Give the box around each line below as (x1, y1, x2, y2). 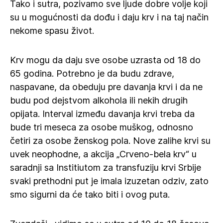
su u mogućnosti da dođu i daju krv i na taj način (10, 12, 209, 22)
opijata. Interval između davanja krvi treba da (10, 109, 195, 119)
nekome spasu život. (10, 25, 94, 36)
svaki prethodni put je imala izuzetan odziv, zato (10, 176, 209, 186)
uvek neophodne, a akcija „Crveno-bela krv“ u (10, 149, 197, 159)
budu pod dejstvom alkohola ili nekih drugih (10, 95, 188, 106)
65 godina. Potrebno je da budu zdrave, (10, 68, 174, 79)
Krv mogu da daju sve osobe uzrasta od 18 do (10, 55, 201, 65)
